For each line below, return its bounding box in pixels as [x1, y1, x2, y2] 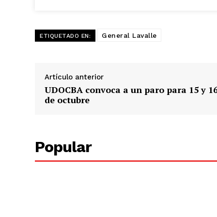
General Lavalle [102, 31, 157, 40]
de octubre [45, 94, 90, 106]
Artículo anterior [45, 73, 104, 82]
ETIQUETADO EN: [40, 32, 91, 40]
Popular [35, 138, 92, 156]
